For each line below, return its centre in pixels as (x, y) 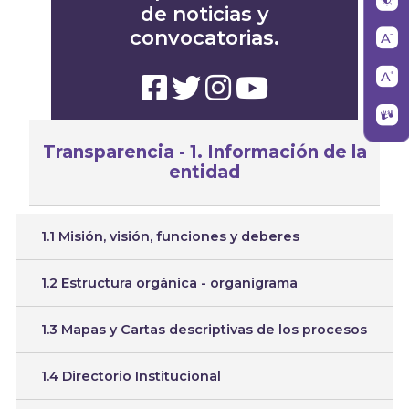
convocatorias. (204, 38)
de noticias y (204, 14)
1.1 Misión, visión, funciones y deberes (170, 236)
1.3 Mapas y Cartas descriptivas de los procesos (204, 329)
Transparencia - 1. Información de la (204, 152)
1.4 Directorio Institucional (131, 376)
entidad (204, 173)
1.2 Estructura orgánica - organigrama (169, 283)
